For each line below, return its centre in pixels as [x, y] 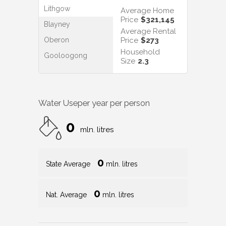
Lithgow [57, 8]
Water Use [58, 103]
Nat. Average [67, 194]
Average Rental [148, 31]
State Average [69, 164]
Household [140, 52]
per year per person [114, 103]
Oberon [56, 40]
